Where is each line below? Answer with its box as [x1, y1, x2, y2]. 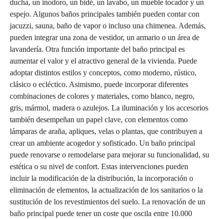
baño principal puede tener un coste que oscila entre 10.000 [10, 209, 192, 218]
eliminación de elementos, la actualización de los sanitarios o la [10, 186, 203, 194]
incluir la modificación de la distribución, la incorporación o [10, 174, 193, 182]
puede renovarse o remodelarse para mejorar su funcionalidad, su [10, 151, 209, 159]
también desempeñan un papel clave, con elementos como [10, 115, 188, 124]
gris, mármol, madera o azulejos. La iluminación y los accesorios [10, 104, 208, 112]
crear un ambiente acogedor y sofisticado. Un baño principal [10, 139, 195, 147]
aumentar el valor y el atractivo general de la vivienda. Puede [10, 57, 197, 65]
